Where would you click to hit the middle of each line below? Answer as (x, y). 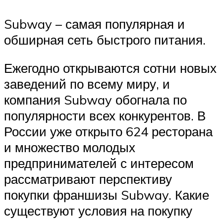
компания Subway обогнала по (95, 100)
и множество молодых (70, 147)
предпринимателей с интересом (99, 163)
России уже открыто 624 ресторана (108, 132)
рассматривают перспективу (88, 179)
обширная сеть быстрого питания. (105, 39)
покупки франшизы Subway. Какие (107, 195)
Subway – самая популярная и (94, 24)
